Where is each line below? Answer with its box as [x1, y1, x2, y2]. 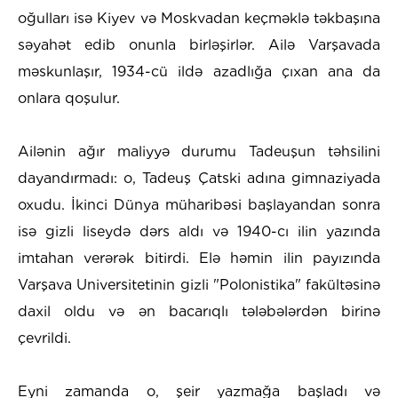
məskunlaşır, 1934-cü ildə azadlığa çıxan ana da [18, 62, 380, 80]
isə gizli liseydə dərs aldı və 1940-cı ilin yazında [18, 222, 380, 240]
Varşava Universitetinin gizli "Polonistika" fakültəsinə [18, 275, 380, 293]
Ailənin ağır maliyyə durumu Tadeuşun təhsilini [18, 142, 380, 160]
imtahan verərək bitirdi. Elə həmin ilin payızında [18, 249, 380, 267]
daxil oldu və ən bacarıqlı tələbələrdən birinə [18, 302, 380, 320]
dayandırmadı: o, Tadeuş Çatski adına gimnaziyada [18, 169, 380, 187]
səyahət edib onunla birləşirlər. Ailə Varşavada [18, 36, 380, 53]
